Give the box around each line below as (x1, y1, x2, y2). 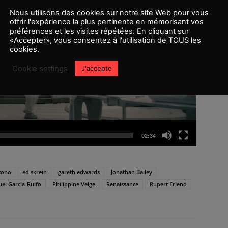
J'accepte (81, 64, 112, 72)
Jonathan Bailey (111, 168, 152, 176)
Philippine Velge (52, 180, 95, 188)
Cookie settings (12, 64, 68, 73)
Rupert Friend (150, 180, 187, 188)
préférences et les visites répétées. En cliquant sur (10, 26, 189, 36)
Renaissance (106, 180, 138, 188)
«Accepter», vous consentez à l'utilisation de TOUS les (10, 36, 201, 45)
